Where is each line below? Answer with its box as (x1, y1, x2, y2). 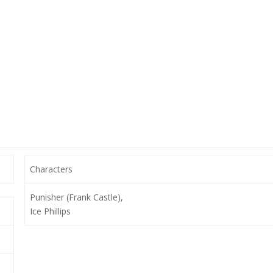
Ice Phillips (29, 205, 71, 217)
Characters (29, 163, 73, 175)
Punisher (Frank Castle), (29, 191, 123, 203)
